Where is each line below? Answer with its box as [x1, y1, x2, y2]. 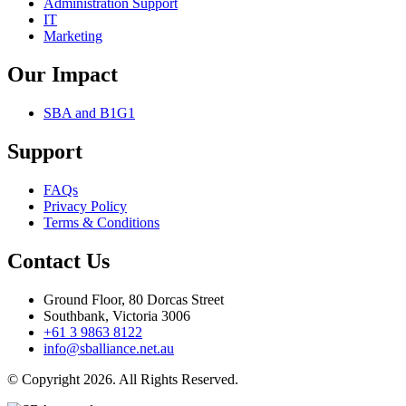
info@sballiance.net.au [43, 340, 174, 356]
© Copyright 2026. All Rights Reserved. [7, 371, 238, 387]
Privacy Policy [43, 198, 127, 214]
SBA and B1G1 [43, 105, 135, 121]
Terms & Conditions [43, 214, 159, 230]
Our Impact [7, 63, 118, 87]
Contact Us [7, 248, 110, 273]
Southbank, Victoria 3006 [43, 307, 190, 324]
